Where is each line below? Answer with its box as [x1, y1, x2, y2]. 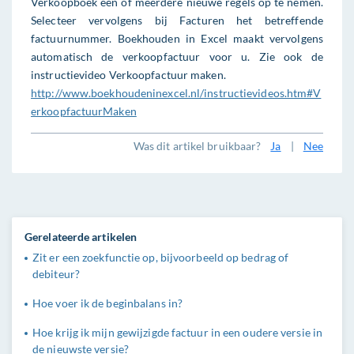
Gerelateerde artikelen [24, 229, 137, 243]
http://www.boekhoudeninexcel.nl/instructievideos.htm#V [31, 86, 322, 100]
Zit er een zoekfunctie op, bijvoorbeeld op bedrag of [32, 250, 289, 264]
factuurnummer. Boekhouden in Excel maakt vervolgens [31, 32, 323, 45]
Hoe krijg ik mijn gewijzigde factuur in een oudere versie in [32, 326, 323, 339]
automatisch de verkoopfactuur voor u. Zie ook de [31, 50, 323, 63]
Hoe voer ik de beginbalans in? [32, 296, 183, 310]
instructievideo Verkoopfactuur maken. [31, 68, 226, 81]
